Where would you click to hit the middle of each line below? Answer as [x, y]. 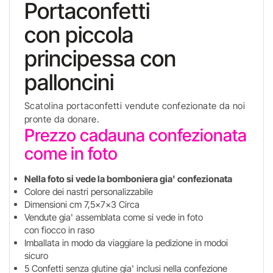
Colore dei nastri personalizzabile [88, 192]
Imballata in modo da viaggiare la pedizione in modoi [126, 243]
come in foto [73, 154]
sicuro [37, 256]
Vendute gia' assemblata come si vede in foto [113, 217]
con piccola [79, 35]
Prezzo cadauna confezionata [135, 135]
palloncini [71, 82]
